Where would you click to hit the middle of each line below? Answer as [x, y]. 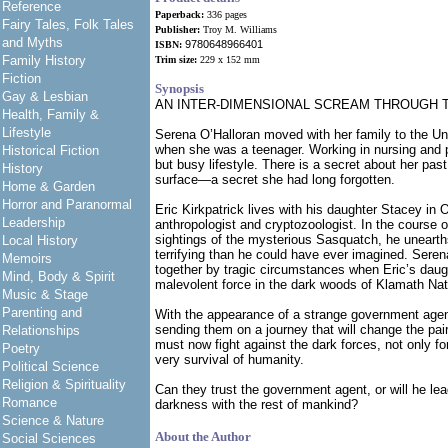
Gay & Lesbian [45, 96]
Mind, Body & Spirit [58, 276]
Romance [29, 402]
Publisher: [177, 29]
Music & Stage [45, 294]
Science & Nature [53, 420]
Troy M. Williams [238, 29]
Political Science [50, 366]
